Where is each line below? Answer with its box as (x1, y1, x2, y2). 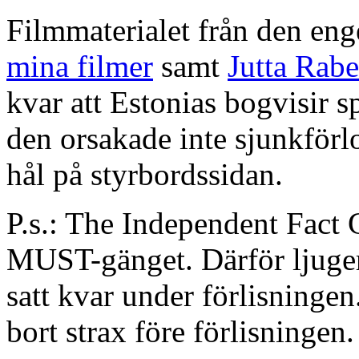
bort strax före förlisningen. (6, 314, 354, 349)
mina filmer (6, 49, 153, 84)
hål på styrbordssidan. (6, 157, 283, 192)
